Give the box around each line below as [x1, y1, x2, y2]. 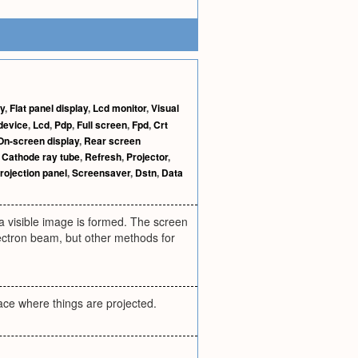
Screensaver [72, 165, 130, 180]
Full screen [77, 117, 127, 132]
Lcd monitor [93, 101, 146, 115]
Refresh [85, 149, 121, 164]
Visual [151, 101, 179, 115]
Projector [126, 149, 168, 164]
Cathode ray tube [2, 149, 80, 164]
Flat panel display [10, 101, 88, 115]
